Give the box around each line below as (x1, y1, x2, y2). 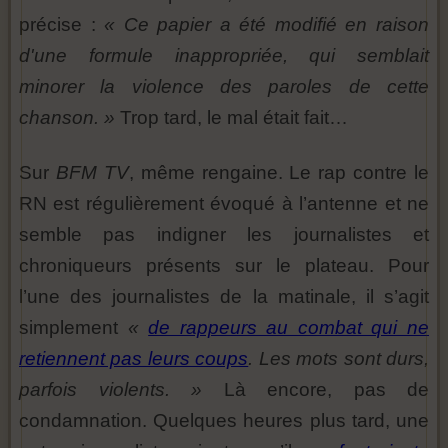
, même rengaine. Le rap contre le (128, 161, 429, 183)
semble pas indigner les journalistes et (19, 223, 429, 245)
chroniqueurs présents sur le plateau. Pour (19, 254, 429, 276)
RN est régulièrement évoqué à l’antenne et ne (19, 192, 429, 214)
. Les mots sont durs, (248, 347, 430, 369)
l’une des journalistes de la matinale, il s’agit (19, 285, 429, 307)
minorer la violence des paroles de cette (19, 75, 429, 97)
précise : (19, 13, 105, 35)
